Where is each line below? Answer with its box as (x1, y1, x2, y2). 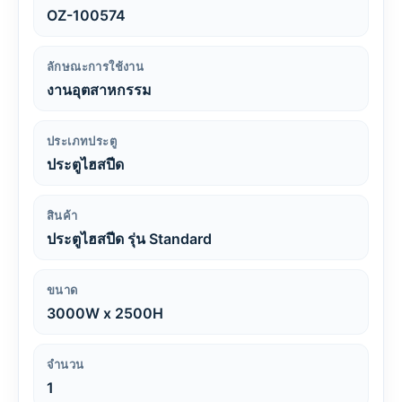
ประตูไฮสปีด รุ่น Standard (47, 230, 212, 248)
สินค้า (47, 208, 78, 223)
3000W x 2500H (47, 304, 163, 322)
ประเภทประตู (47, 134, 117, 148)
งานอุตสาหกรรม (47, 81, 152, 99)
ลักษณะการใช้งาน (47, 59, 144, 74)
